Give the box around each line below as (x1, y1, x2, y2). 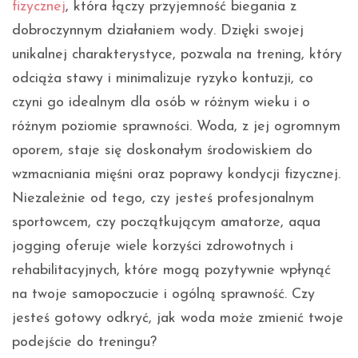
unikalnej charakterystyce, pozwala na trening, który (12, 46, 342, 62)
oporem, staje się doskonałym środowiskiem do (12, 142, 312, 158)
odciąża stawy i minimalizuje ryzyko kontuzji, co (12, 70, 313, 86)
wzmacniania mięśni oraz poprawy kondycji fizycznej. (12, 166, 340, 182)
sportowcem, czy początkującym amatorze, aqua (12, 214, 320, 230)
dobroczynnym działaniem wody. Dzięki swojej (12, 22, 304, 38)
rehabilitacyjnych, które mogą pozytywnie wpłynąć (12, 262, 331, 278)
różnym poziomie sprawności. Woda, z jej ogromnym (12, 118, 340, 134)
